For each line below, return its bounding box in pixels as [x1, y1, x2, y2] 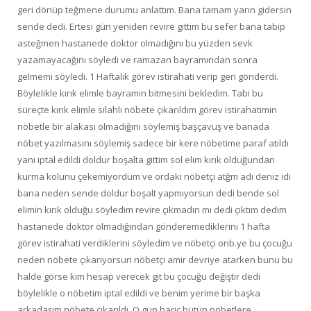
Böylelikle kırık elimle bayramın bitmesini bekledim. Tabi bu [17, 87, 263, 100]
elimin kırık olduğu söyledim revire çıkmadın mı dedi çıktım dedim [17, 203, 287, 217]
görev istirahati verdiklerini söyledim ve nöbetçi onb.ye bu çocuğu [17, 237, 292, 250]
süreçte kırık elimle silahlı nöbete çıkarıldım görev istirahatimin [17, 103, 277, 117]
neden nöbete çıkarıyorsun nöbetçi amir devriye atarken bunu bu [17, 253, 293, 267]
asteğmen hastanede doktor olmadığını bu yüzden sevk [17, 37, 253, 50]
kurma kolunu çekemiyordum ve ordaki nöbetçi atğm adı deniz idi [17, 170, 291, 183]
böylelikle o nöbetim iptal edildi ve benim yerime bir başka [17, 287, 260, 300]
